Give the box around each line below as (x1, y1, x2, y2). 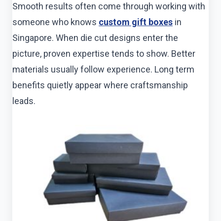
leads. (12, 96, 36, 107)
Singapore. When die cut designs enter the (12, 33, 178, 43)
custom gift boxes (99, 17, 173, 28)
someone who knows (12, 17, 99, 28)
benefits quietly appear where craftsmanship (12, 80, 188, 91)
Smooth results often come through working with (12, 1, 205, 12)
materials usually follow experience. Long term (12, 64, 194, 75)
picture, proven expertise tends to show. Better (12, 48, 195, 59)
